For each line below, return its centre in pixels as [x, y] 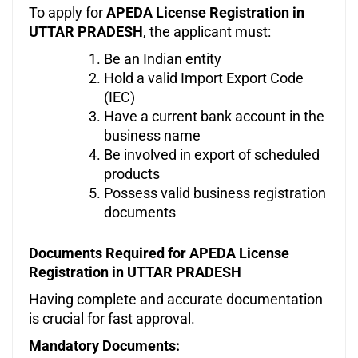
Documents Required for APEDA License [159, 253]
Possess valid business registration [215, 193]
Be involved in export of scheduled [212, 155]
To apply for [68, 13]
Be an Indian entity [163, 59]
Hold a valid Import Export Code [204, 78]
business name [152, 136]
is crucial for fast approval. [112, 319]
